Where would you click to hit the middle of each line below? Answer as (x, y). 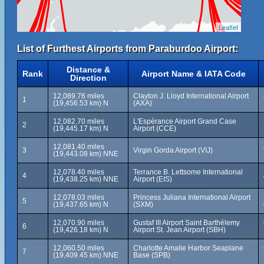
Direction (88, 78)
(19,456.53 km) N (81, 103)
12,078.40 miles (79, 172)
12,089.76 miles (79, 96)
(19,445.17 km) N (81, 128)
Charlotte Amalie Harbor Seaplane (188, 248)
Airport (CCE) (155, 128)
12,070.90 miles (79, 223)
